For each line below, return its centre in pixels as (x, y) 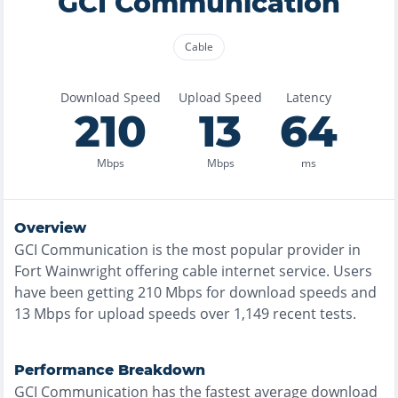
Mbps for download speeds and (269, 292)
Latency (309, 97)
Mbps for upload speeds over (130, 314)
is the (170, 250)
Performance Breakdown (110, 370)
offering (150, 271)
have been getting (74, 292)
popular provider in (294, 250)
